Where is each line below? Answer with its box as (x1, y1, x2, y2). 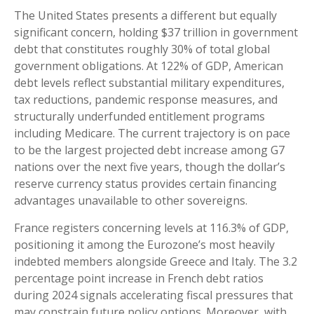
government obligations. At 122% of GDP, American (14, 58, 283, 74)
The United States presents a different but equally (14, 8, 277, 23)
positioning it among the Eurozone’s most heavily (14, 237, 275, 252)
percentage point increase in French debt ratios (14, 271, 264, 286)
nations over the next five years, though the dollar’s (14, 159, 285, 175)
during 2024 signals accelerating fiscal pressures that (14, 287, 293, 303)
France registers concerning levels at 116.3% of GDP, (14, 220, 289, 235)
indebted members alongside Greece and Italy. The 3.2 (14, 254, 297, 269)
